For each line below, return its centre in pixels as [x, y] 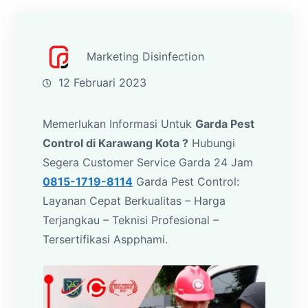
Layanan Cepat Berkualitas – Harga [134, 200]
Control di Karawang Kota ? [116, 143]
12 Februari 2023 [103, 82]
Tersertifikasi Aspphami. [106, 239]
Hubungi [212, 143]
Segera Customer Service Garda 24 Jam [148, 162]
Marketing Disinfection [146, 56]
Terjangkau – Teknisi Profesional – [131, 220]
